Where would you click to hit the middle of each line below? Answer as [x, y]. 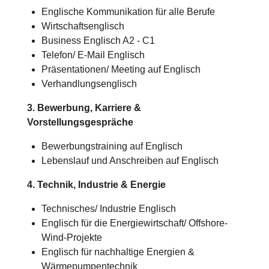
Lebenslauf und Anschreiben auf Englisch [130, 161]
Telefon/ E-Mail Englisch [93, 55]
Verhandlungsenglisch [89, 84]
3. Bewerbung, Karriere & [84, 108]
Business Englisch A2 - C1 [98, 41]
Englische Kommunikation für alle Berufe [128, 12]
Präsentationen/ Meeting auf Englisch [121, 70]
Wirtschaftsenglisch [83, 26]
